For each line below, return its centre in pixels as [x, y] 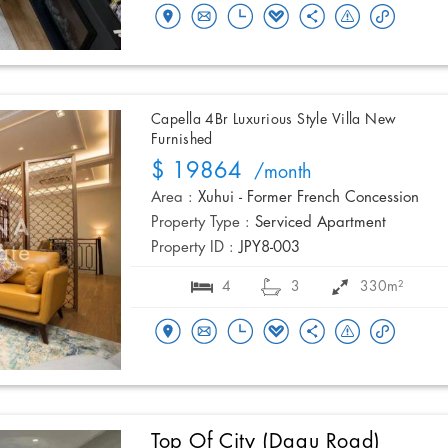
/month [277, 173]
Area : [172, 198]
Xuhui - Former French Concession [308, 198]
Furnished [182, 140]
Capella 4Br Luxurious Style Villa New [274, 120]
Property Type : [200, 223]
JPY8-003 [269, 248]
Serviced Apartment [320, 223]
